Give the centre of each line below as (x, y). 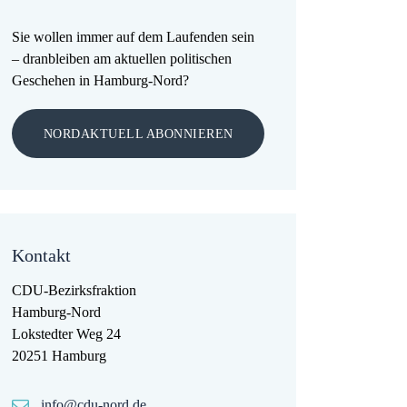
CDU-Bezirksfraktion (74, 290)
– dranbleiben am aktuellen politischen (122, 58)
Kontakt (42, 255)
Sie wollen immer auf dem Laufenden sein (134, 36)
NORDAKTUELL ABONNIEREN (138, 134)
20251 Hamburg (60, 355)
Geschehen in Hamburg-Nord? (101, 80)
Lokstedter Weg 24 (67, 333)
